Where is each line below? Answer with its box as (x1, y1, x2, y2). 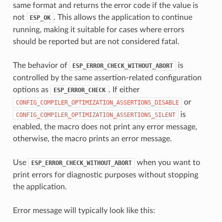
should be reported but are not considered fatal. (12, 37, 179, 46)
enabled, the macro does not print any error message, (12, 122, 197, 131)
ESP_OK (29, 14, 51, 21)
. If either (108, 85, 140, 94)
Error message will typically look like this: (12, 206, 155, 215)
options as (12, 85, 51, 94)
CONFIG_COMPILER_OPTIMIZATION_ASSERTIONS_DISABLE (15, 99, 179, 106)
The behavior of (12, 61, 69, 69)
